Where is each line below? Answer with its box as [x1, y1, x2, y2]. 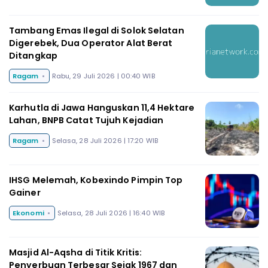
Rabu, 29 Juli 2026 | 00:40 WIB [51, 71, 155, 81]
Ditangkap [9, 50, 57, 62]
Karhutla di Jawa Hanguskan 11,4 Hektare [9, 102, 194, 114]
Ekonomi [13, 208, 44, 218]
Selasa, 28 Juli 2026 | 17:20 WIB [51, 135, 158, 145]
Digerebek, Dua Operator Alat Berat [9, 37, 173, 50]
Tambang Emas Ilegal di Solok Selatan [9, 25, 184, 37]
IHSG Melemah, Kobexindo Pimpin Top [9, 174, 183, 187]
